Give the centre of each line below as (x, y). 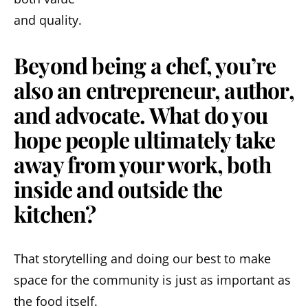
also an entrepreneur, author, (154, 89)
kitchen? (55, 213)
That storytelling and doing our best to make (142, 258)
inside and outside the (118, 188)
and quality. (48, 20)
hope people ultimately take (145, 139)
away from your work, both (143, 164)
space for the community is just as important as (152, 279)
